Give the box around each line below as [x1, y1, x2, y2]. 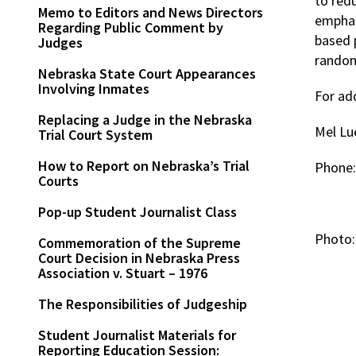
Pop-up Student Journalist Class [38, 202, 237, 221]
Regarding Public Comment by [38, 17, 223, 37]
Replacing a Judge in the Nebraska [38, 110, 252, 129]
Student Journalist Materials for [38, 325, 236, 344]
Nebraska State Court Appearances [38, 64, 256, 83]
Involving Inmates [38, 79, 149, 98]
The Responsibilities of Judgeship [38, 294, 247, 313]
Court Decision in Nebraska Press [38, 248, 240, 267]
